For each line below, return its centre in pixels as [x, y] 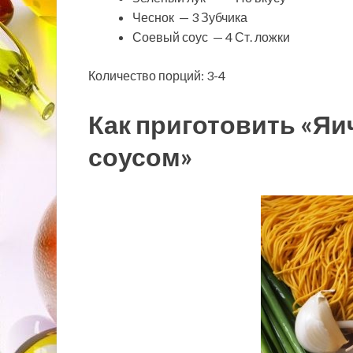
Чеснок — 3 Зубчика [190, 17]
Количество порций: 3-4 [157, 76]
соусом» [140, 156]
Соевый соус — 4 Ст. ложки [211, 37]
